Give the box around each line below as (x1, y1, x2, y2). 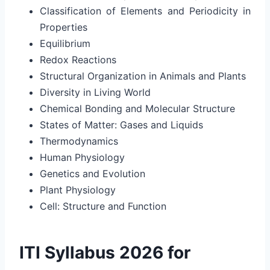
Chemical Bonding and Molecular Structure (40, 102, 235, 115)
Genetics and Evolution (40, 167, 145, 180)
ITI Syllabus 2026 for (19, 242, 190, 263)
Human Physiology (40, 151, 125, 163)
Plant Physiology (40, 183, 119, 196)
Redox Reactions (40, 53, 116, 66)
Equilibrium (40, 37, 90, 49)
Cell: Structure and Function (40, 199, 166, 212)
